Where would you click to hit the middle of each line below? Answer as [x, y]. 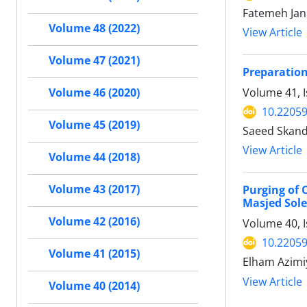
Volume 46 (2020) [94, 93]
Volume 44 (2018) [94, 157]
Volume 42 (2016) [94, 222]
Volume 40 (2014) [94, 286]
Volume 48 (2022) [94, 28]
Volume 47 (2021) [94, 61]
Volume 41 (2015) [94, 254]
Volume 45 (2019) [94, 125]
